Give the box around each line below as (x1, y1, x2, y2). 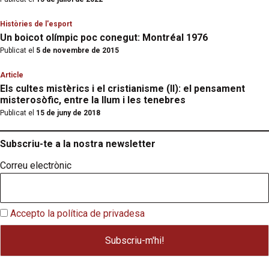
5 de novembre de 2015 (34, 46, 119, 55)
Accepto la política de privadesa (10, 207, 145, 219)
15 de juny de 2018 (34, 108, 100, 117)
